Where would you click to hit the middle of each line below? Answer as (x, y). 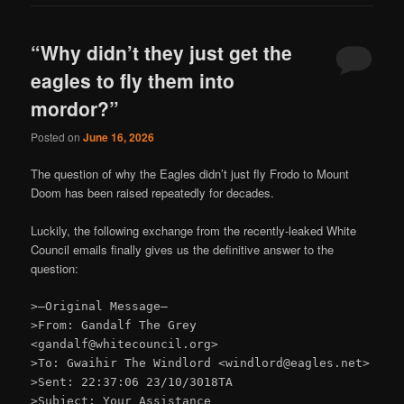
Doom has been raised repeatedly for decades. (153, 192)
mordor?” (75, 109)
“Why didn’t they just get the (162, 53)
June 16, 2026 (119, 137)
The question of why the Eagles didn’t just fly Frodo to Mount (190, 173)
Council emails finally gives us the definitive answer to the (183, 249)
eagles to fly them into (133, 81)
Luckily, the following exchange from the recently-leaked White (194, 230)
